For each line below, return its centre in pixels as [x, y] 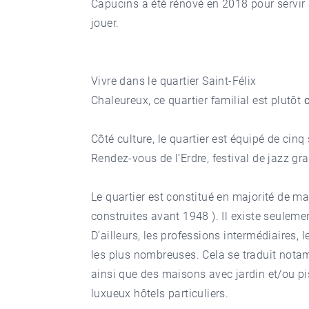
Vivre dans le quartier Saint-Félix [174, 81]
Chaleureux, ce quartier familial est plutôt [198, 100]
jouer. [105, 23]
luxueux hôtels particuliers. [160, 293]
